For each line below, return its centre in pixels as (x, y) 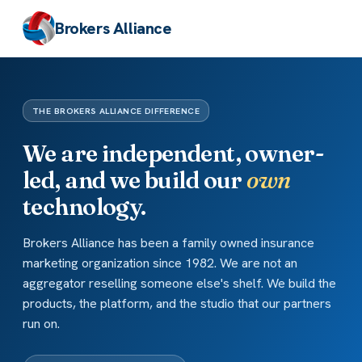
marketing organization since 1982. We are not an (160, 263)
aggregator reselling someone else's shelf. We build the (179, 283)
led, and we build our (135, 179)
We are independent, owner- (173, 153)
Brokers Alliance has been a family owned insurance (168, 242)
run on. (41, 323)
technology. (84, 206)
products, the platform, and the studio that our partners (177, 303)
